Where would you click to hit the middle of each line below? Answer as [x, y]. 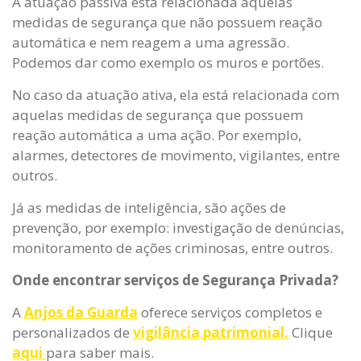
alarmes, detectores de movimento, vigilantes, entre [176, 156]
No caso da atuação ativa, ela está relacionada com [176, 95]
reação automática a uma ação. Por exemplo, [157, 135]
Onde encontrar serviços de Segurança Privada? [175, 280]
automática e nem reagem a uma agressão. [151, 43]
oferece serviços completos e [230, 313]
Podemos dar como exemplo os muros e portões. [170, 63]
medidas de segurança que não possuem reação [167, 23]
